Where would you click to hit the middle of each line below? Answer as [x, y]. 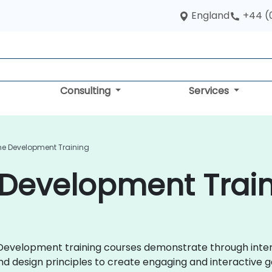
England [210, 15]
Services [210, 91]
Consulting [86, 91]
